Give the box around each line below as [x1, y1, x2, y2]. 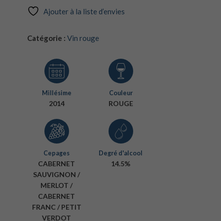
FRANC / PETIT [32, 203, 81, 211]
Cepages [43, 149, 70, 157]
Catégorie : [27, 34, 66, 42]
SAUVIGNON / [33, 170, 80, 179]
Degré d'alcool [99, 149, 143, 157]
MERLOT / [40, 181, 73, 189]
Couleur [109, 89, 133, 97]
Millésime [41, 89, 72, 97]
